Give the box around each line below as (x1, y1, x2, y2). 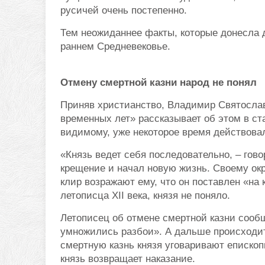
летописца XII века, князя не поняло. (60, 189, 230, 201)
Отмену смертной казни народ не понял (60, 76, 257, 88)
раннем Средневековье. (60, 40, 170, 52)
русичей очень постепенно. (60, 4, 187, 16)
